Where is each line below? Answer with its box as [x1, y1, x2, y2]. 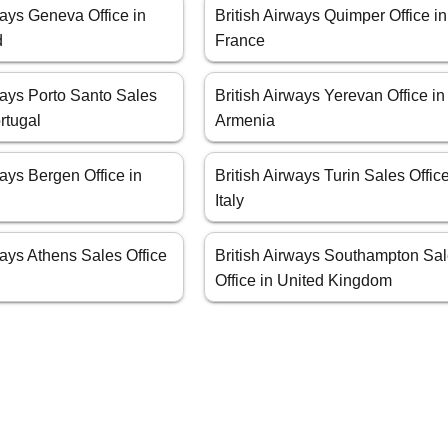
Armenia [215, 112, 276, 130]
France [215, 32, 266, 50]
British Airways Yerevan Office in [215, 87, 446, 105]
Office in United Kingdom [215, 272, 393, 290]
